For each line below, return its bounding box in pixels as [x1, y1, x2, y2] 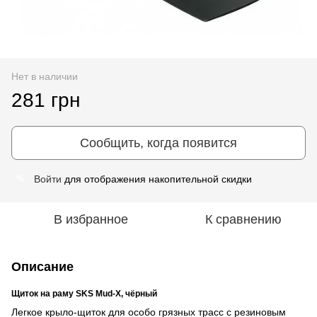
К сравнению [205, 212, 282, 226]
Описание [11, 259, 74, 274]
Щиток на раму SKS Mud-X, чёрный [11, 288, 159, 299]
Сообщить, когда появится [80, 135, 237, 150]
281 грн [11, 88, 80, 111]
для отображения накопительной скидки [62, 173, 252, 185]
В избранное [53, 212, 128, 226]
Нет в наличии [11, 70, 78, 82]
